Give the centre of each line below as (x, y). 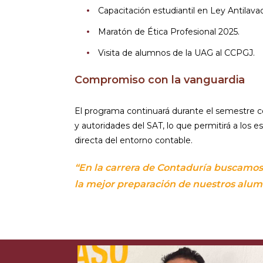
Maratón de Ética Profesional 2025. (169, 31)
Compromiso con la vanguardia (160, 80)
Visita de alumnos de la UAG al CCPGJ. (176, 53)
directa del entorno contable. (134, 140)
